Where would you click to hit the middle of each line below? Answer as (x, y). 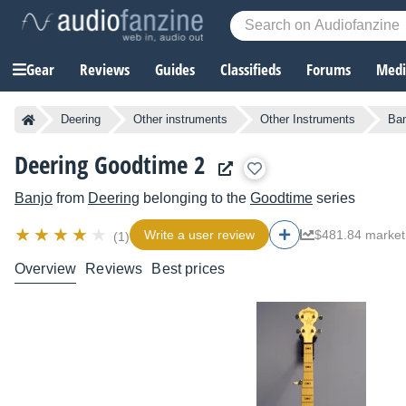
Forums (329, 70)
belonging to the (195, 198)
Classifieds (251, 70)
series (334, 198)
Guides (175, 70)
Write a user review (199, 235)
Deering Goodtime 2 (110, 165)
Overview (46, 269)
